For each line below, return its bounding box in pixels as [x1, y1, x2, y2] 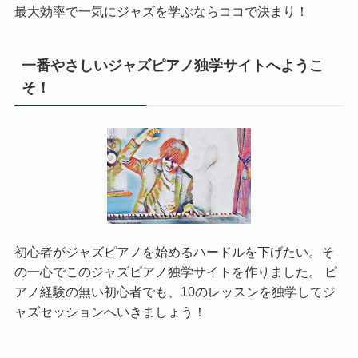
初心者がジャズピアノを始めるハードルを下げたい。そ [14, 244, 334, 259]
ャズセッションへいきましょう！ [14, 304, 206, 319]
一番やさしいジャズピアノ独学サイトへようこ [21, 57, 324, 74]
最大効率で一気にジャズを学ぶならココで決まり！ [14, 3, 308, 18]
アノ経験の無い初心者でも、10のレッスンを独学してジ [14, 284, 336, 299]
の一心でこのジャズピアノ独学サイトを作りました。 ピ [14, 264, 337, 279]
